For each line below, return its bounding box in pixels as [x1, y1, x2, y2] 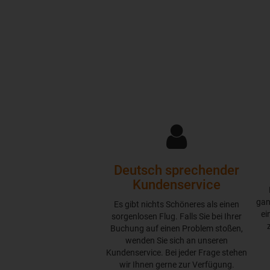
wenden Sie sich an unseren [125, 236, 228, 245]
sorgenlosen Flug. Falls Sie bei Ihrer [111, 212, 242, 221]
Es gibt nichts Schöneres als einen [114, 199, 240, 209]
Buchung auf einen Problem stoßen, [110, 224, 243, 233]
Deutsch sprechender [114, 163, 240, 178]
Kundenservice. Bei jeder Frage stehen [106, 248, 248, 257]
